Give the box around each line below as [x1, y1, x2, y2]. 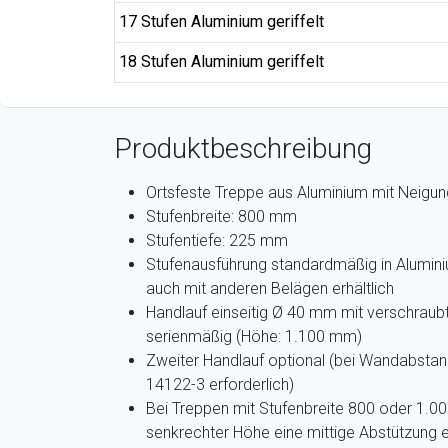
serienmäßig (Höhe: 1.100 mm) [146, 327, 362, 346]
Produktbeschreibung [114, 132, 372, 165]
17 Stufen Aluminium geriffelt [119, 12, 324, 31]
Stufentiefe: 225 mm [146, 231, 288, 250]
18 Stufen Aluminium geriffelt [119, 52, 324, 71]
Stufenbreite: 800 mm [146, 207, 297, 226]
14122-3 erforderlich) [146, 375, 294, 394]
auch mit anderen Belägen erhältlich [146, 279, 394, 298]
